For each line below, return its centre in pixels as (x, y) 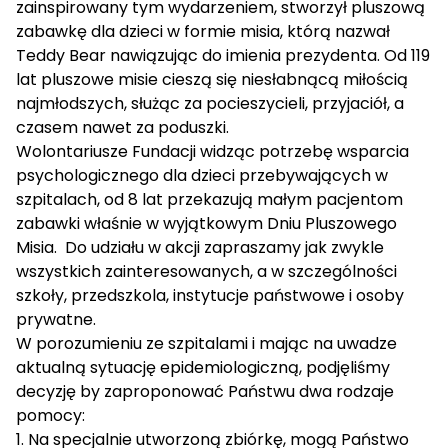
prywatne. (56, 320)
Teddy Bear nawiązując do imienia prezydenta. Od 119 (223, 56)
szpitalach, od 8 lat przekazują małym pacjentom (209, 200)
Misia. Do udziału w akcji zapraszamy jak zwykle (200, 248)
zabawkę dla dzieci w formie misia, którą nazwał (203, 32)
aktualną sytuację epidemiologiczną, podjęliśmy (203, 368)
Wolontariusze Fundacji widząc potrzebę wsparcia (212, 152)
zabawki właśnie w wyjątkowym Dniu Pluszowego (206, 224)
